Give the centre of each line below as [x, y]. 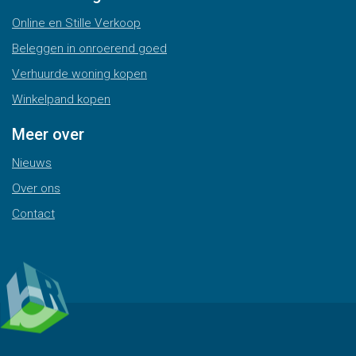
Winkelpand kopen [61, 99]
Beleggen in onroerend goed [89, 48]
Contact [33, 214]
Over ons [36, 188]
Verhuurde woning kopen [79, 74]
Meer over [48, 134]
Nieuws [32, 163]
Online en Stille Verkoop [76, 23]
